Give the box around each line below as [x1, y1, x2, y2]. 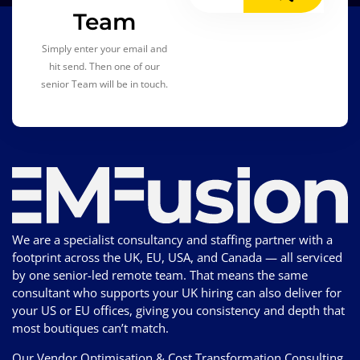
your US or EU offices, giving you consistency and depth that [12, 301, 345, 318]
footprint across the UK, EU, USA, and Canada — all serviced [12, 248, 342, 265]
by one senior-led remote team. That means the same [12, 266, 308, 283]
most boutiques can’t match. [12, 319, 169, 336]
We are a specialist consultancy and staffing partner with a [12, 231, 333, 247]
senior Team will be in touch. [40, 77, 168, 92]
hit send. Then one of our [48, 59, 160, 74]
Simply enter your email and [41, 42, 167, 56]
